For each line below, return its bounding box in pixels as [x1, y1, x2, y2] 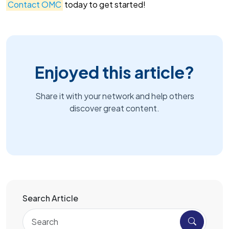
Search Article [22, 193, 78, 203]
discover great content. [70, 103, 159, 113]
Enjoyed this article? [35, 61, 194, 82]
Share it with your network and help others [35, 90, 194, 101]
